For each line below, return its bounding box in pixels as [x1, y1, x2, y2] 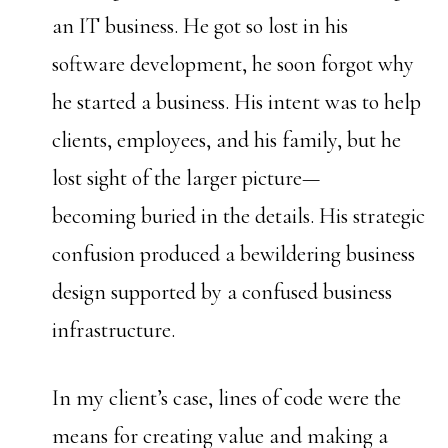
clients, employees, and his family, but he [52, 127, 402, 153]
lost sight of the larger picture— [52, 165, 321, 191]
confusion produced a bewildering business [52, 241, 416, 267]
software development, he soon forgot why [52, 51, 415, 77]
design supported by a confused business [52, 279, 393, 305]
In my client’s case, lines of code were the [52, 385, 402, 411]
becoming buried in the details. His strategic [52, 203, 426, 229]
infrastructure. [52, 317, 176, 343]
